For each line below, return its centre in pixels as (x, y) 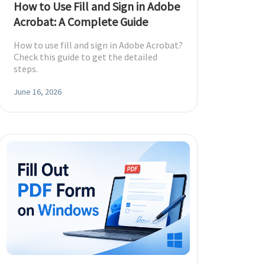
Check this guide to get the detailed (85, 57)
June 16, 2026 (38, 92)
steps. (26, 69)
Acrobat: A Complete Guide (81, 22)
